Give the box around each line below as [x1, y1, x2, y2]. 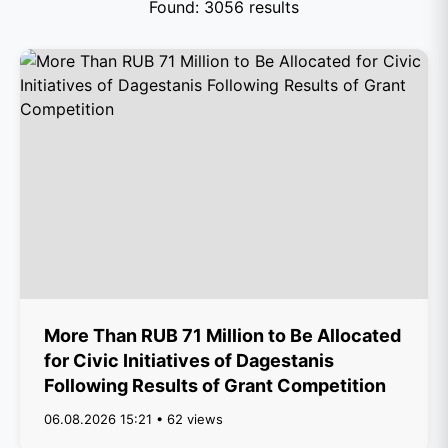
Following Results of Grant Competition [44, 375, 386, 396]
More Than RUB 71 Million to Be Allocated [44, 325, 401, 346]
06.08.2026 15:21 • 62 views [44, 411, 223, 427]
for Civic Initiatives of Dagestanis [44, 350, 334, 371]
